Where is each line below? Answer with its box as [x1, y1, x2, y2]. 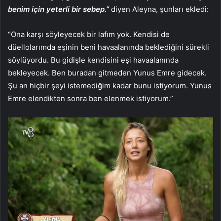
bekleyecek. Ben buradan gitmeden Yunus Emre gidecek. [8, 68, 207, 77]
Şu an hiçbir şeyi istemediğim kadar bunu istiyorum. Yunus [8, 80, 212, 90]
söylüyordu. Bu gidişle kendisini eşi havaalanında [8, 55, 179, 65]
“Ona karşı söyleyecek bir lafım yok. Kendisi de [8, 29, 170, 39]
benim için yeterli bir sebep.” [8, 4, 109, 14]
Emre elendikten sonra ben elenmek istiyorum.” [8, 93, 173, 103]
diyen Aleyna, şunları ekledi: [109, 4, 209, 14]
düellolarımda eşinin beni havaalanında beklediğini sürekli [8, 42, 209, 52]
